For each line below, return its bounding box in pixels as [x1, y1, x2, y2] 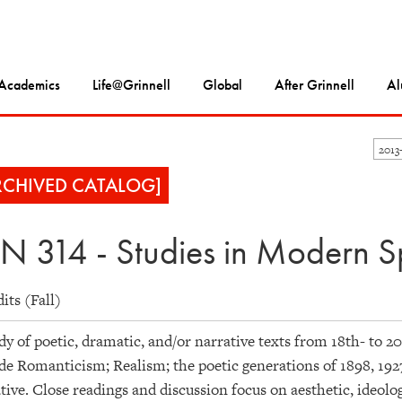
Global [203, 75, 242, 95]
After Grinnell [275, 75, 354, 95]
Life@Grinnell [92, 75, 170, 95]
